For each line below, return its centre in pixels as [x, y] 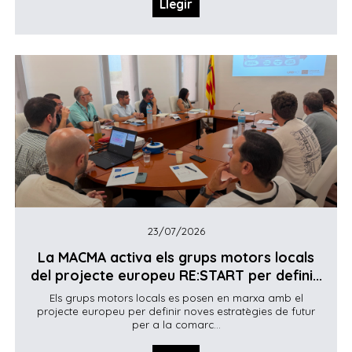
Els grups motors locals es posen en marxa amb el [176, 297]
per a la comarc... [176, 324]
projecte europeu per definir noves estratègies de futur [176, 311]
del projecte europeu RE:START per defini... [176, 275]
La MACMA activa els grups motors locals [176, 257]
